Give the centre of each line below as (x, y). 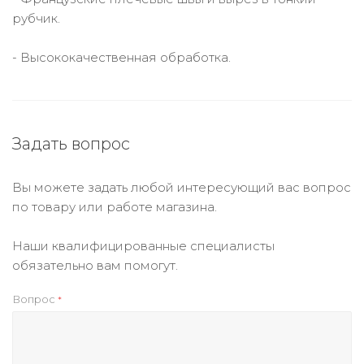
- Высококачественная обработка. (121, 57)
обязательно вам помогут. (95, 265)
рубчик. (36, 18)
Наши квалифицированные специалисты (143, 246)
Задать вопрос (71, 144)
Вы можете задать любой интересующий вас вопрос (182, 187)
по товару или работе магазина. (115, 207)
